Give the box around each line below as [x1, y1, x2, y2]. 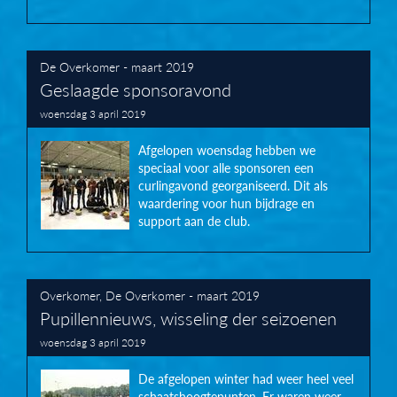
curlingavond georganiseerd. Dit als [138, 176, 328, 195]
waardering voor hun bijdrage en [138, 194, 315, 213]
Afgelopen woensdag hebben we [138, 141, 315, 160]
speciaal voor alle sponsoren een [138, 159, 314, 177]
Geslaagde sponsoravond [40, 76, 231, 102]
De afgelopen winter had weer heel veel [138, 370, 354, 388]
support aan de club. [138, 212, 250, 230]
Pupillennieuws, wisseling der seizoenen [40, 305, 337, 331]
